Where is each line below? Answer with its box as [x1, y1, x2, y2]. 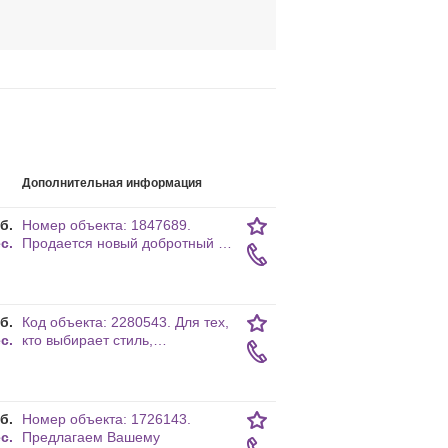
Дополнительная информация [22, 176, 202, 190]
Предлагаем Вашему [22, 429, 160, 445]
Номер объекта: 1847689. [22, 217, 191, 233]
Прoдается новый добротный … [22, 235, 232, 251]
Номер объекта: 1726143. [22, 411, 191, 427]
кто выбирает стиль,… [22, 332, 167, 348]
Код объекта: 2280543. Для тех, [22, 314, 229, 330]
